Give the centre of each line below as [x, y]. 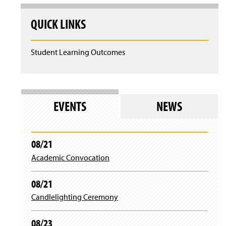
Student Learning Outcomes [78, 52]
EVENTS [70, 106]
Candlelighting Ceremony [75, 197]
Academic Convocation [70, 157]
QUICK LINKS [58, 24]
